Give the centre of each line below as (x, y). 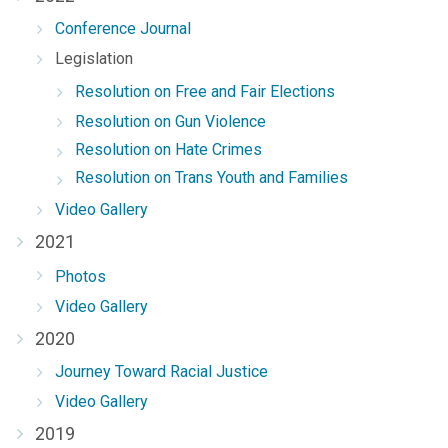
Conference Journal (123, 28)
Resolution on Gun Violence (170, 121)
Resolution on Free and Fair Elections (205, 91)
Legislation (94, 58)
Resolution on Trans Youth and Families (211, 177)
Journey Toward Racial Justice (161, 371)
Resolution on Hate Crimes (168, 149)
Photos (80, 276)
